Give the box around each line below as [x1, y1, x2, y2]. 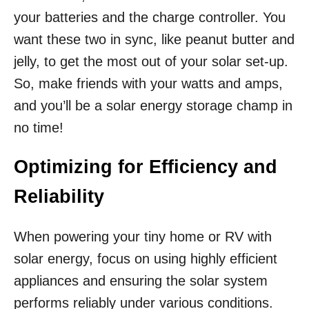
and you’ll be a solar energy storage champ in [14, 98, 292, 114]
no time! [14, 120, 63, 136]
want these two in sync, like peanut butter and [14, 32, 295, 48]
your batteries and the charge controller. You [14, 10, 286, 26]
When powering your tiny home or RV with [14, 229, 272, 245]
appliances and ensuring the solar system [14, 273, 268, 289]
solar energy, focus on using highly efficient [14, 251, 277, 267]
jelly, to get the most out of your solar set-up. [14, 54, 288, 70]
